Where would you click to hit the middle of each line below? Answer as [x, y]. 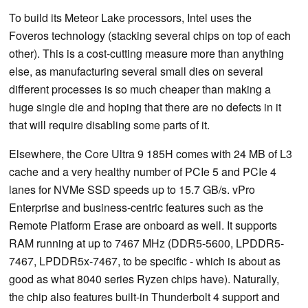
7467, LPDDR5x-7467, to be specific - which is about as [145, 261]
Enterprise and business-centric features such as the [136, 207]
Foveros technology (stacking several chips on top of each [150, 35]
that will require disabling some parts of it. [109, 124]
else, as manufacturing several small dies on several [136, 71]
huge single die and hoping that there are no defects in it [145, 107]
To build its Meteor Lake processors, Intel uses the [130, 17]
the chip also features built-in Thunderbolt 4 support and [144, 296]
